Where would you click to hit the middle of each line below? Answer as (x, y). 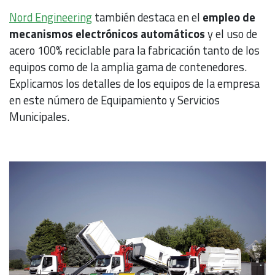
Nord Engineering (51, 17)
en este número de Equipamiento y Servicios (114, 100)
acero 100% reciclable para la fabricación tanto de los (134, 50)
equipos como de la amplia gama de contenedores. (128, 67)
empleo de (228, 17)
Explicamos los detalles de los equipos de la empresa (134, 83)
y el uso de (231, 33)
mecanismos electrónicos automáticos (107, 33)
